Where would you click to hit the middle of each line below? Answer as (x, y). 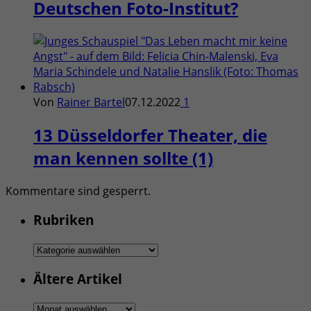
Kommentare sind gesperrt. (78, 191)
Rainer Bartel (91, 102)
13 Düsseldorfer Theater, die (150, 135)
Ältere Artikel (78, 278)
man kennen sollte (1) (123, 158)
